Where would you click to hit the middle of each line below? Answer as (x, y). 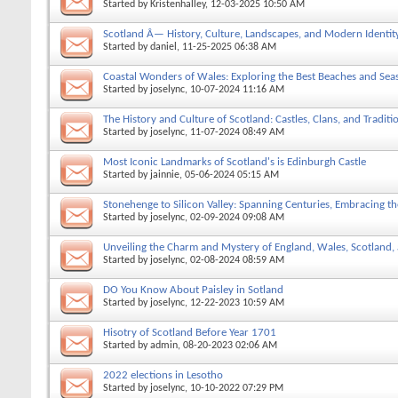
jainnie (165, 175)
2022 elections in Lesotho (163, 375)
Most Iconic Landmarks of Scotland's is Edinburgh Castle (235, 162)
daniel (163, 47)
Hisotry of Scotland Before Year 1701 (190, 332)
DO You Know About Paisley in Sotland (193, 290)
